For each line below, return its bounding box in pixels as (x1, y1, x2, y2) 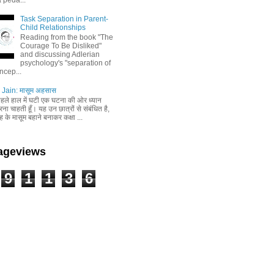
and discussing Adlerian (20, 50, 100, 59)
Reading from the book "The (20, 33, 113, 42)
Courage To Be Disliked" (20, 42, 102, 51)
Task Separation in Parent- (20, 14, 108, 23)
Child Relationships (20, 23, 86, 32)
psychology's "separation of (20, 59, 111, 68)
